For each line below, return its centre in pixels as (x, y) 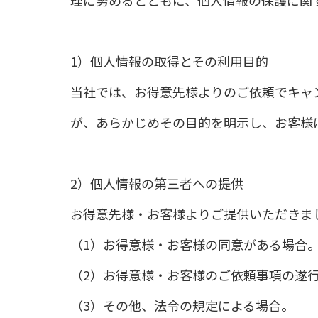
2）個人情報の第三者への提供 (157, 183)
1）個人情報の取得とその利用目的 (169, 61)
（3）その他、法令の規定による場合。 (182, 305)
